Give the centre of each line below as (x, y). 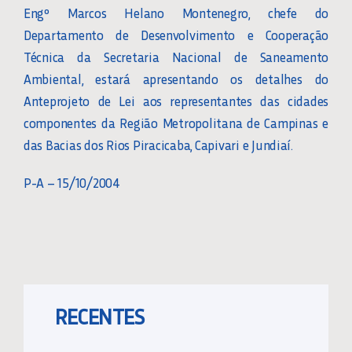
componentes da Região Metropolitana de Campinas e (176, 123)
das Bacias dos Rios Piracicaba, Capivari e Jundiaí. (158, 145)
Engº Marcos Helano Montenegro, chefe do (176, 13)
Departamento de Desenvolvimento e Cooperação (176, 35)
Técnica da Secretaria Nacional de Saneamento (176, 57)
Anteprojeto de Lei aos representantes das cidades (176, 101)
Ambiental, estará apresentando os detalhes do (176, 79)
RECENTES (99, 316)
